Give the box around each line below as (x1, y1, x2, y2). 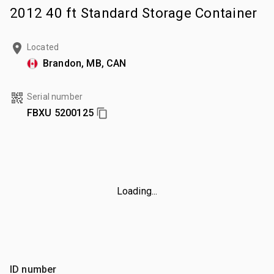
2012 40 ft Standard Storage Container (10, 4, 257, 21)
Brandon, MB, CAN (43, 57, 127, 69)
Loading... (116, 185, 158, 197)
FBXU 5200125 (27, 106, 94, 119)
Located (27, 42, 59, 52)
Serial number (27, 91, 83, 102)
